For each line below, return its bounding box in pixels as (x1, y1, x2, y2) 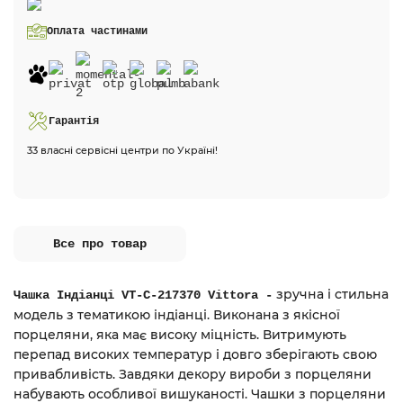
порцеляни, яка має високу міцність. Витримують (13, 327, 346, 343)
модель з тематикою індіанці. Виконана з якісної (13, 307, 340, 323)
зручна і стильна (273, 286, 389, 302)
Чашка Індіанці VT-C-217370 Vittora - (13, 288, 273, 302)
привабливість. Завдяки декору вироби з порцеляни (13, 366, 372, 382)
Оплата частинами (47, 25, 148, 38)
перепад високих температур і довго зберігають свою (13, 346, 377, 363)
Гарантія (49, 115, 99, 128)
